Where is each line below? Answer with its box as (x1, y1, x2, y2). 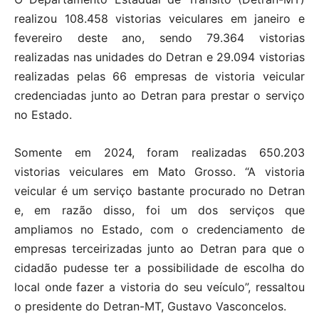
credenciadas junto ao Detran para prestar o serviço (14, 88, 305, 103)
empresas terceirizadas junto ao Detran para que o (14, 241, 305, 256)
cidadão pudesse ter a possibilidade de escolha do (14, 261, 305, 276)
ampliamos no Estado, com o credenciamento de (14, 222, 305, 237)
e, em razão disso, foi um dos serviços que (14, 203, 305, 218)
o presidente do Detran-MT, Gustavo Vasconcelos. (14, 299, 286, 314)
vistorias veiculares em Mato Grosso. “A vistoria (14, 164, 305, 179)
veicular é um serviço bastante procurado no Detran (14, 184, 305, 199)
